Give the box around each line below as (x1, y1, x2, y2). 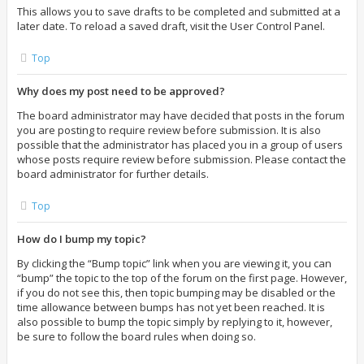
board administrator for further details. (17, 167, 209, 181)
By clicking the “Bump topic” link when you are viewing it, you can (17, 256, 331, 271)
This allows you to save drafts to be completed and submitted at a (17, 4, 340, 19)
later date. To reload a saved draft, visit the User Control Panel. (17, 19, 325, 33)
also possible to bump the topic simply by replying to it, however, (17, 314, 332, 329)
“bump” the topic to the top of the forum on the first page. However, (17, 271, 347, 285)
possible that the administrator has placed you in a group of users (17, 137, 343, 152)
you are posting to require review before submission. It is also (17, 123, 321, 137)
